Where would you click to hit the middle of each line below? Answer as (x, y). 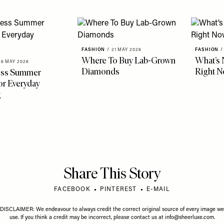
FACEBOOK (72, 189)
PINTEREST (118, 189)
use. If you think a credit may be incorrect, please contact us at (87, 218)
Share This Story (112, 173)
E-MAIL (158, 189)
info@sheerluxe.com (189, 218)
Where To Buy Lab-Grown (128, 60)
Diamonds (100, 71)
